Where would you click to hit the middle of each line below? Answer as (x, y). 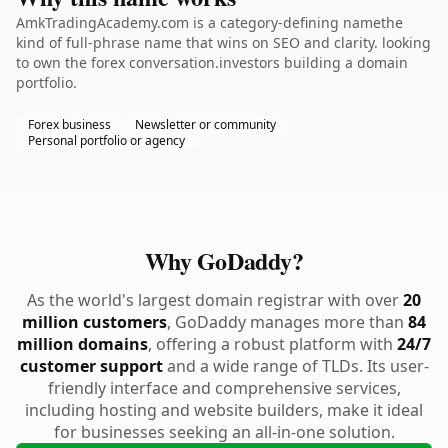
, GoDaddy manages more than (287, 322)
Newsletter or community (205, 124)
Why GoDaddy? (224, 260)
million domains (82, 344)
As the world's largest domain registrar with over (215, 300)
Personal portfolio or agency (106, 140)
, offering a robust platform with (272, 344)
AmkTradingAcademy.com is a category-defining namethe (209, 22)
